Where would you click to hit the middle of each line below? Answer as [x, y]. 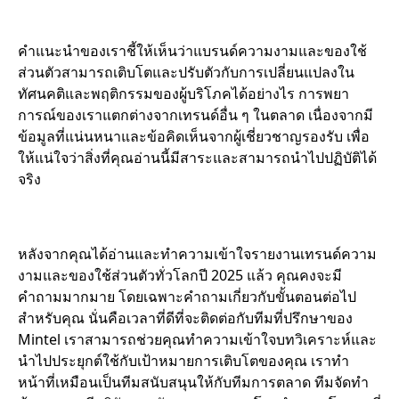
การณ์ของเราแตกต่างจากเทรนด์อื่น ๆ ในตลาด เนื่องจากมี [195, 114]
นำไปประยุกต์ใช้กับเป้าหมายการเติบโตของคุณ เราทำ [183, 360]
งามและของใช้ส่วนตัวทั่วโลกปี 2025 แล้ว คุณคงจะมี [180, 275]
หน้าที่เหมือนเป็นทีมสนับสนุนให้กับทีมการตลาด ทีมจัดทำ [193, 382]
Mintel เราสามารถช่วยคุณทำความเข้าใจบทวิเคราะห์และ [197, 339]
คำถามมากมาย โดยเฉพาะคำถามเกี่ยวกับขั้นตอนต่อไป [187, 296]
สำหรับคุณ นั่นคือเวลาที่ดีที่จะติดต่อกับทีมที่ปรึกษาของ [185, 318]
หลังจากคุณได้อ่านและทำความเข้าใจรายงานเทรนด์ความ [197, 253]
